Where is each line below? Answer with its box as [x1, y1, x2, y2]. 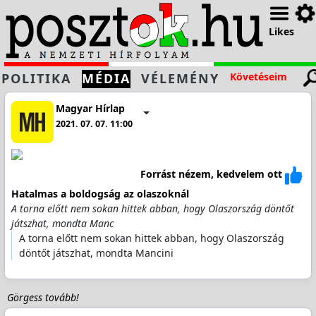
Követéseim [230, 70, 287, 83]
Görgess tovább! [6, 291, 79, 304]
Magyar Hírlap [56, 102, 126, 115]
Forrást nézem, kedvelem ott [140, 167, 283, 181]
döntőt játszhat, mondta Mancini [18, 245, 174, 260]
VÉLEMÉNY [141, 70, 219, 87]
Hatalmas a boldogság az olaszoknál [11, 186, 189, 200]
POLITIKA [1, 70, 71, 87]
